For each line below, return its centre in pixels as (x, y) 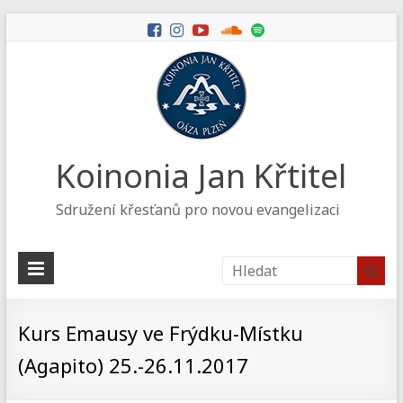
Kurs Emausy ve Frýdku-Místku (160, 333)
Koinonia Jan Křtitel (201, 176)
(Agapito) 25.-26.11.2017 (133, 365)
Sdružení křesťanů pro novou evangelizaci (198, 210)
